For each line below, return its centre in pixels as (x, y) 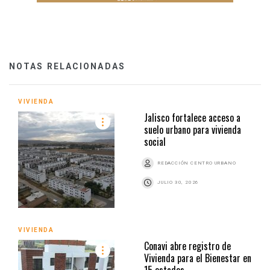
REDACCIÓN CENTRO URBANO (197, 163)
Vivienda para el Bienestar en (198, 258)
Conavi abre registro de (187, 246)
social (155, 141)
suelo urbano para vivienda (193, 129)
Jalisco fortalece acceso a (192, 117)
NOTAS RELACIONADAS (67, 66)
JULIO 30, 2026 (178, 182)
